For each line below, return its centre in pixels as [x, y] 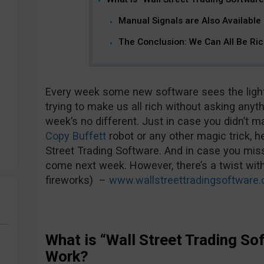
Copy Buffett [75, 136]
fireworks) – [77, 180]
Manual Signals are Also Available [190, 21]
